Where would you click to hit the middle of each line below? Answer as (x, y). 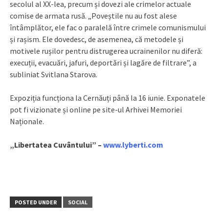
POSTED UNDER (36, 202)
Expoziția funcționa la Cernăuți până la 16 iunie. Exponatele (108, 98)
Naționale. (27, 121)
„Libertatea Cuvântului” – (56, 145)
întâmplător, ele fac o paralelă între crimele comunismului (108, 28)
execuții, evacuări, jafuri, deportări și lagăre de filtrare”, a (103, 63)
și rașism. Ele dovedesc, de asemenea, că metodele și (97, 39)
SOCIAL (78, 202)
